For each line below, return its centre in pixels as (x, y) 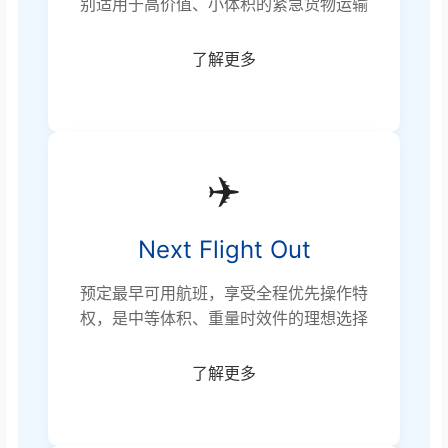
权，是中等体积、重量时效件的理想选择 (224, 318)
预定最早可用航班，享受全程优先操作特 (224, 293)
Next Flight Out (224, 250)
